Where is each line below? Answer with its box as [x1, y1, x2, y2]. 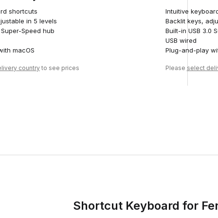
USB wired [165, 36, 197, 45]
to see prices [40, 64, 79, 72]
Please [165, 64, 187, 72]
